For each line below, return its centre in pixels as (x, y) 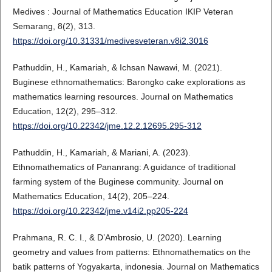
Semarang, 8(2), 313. (54, 26)
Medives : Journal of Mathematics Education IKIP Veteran (123, 11)
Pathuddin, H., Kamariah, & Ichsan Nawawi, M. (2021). (117, 67)
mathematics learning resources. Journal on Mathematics (123, 96)
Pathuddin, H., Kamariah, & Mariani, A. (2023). (101, 152)
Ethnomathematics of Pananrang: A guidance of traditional (124, 167)
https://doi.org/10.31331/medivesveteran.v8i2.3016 (110, 40)
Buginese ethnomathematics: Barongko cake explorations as (129, 82)
